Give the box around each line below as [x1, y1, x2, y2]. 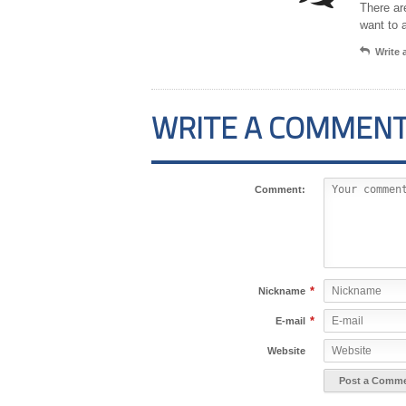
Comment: [255, 184, 305, 196]
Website [267, 345, 305, 357]
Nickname [258, 285, 305, 297]
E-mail [275, 315, 305, 327]
